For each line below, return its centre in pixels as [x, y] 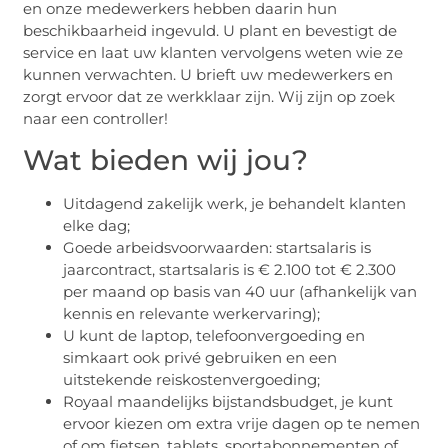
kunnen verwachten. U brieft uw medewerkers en [208, 74]
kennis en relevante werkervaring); [192, 314]
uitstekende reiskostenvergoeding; [192, 380]
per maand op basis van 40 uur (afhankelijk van [240, 292]
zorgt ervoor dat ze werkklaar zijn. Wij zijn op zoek [209, 96]
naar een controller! [96, 118]
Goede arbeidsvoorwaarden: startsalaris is [217, 248]
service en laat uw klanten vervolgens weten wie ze [213, 52]
